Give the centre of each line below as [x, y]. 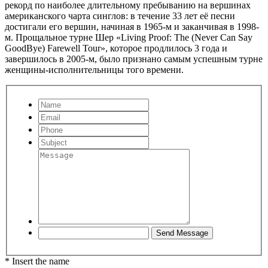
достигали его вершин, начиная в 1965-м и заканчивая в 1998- [132, 26]
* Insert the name [37, 261]
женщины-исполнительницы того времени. [94, 69]
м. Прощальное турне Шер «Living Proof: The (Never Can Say [129, 37]
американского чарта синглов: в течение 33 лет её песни [120, 16]
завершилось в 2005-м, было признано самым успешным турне [134, 59]
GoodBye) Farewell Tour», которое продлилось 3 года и [116, 48]
